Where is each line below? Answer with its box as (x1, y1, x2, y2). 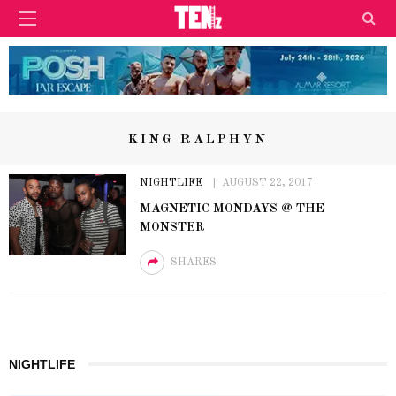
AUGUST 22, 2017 (221, 177, 313, 188)
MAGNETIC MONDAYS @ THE (139, 202, 324, 215)
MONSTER (139, 220, 205, 233)
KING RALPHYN (128, 133, 268, 147)
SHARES (170, 256, 217, 268)
